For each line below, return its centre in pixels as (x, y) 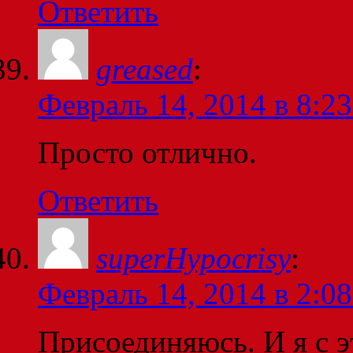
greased (145, 69)
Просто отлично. (147, 153)
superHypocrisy (193, 258)
